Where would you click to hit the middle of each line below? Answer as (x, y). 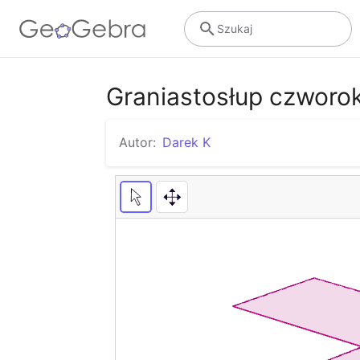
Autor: (137, 142)
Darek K (186, 142)
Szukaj (234, 28)
